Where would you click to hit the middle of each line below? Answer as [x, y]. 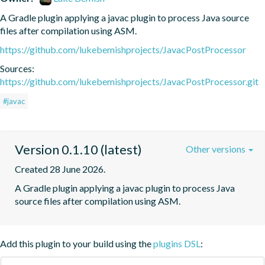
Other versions [216, 148]
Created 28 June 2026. [60, 169]
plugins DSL [177, 243]
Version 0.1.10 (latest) [78, 149]
